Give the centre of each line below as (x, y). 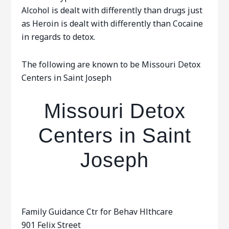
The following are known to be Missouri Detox (111, 64)
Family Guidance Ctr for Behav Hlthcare (97, 212)
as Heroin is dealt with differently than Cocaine (112, 24)
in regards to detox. (59, 37)
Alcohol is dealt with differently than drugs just (112, 10)
